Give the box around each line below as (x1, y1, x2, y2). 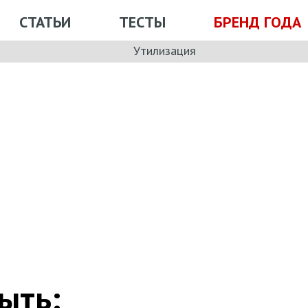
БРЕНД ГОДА (214, 12, 301, 32)
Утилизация (133, 42, 196, 58)
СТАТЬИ (19, 12, 71, 32)
